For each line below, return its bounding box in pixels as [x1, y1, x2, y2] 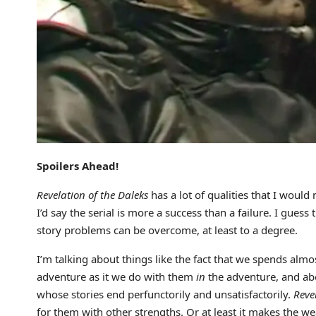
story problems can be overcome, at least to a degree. [37, 222, 298, 237]
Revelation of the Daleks [37, 187, 148, 202]
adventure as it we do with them [37, 269, 196, 284]
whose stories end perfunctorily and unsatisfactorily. [37, 286, 293, 301]
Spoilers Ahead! [37, 158, 119, 173]
